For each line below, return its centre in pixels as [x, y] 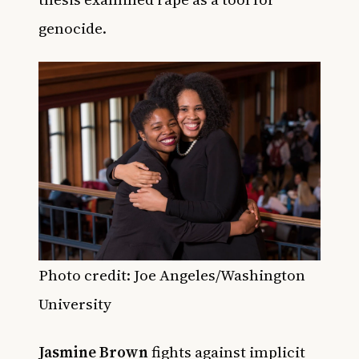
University [75, 304]
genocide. [73, 28]
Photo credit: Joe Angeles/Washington [172, 275]
